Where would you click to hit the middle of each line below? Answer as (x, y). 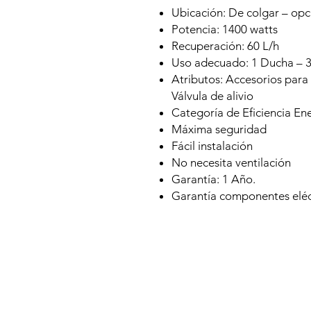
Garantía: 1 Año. (213, 179)
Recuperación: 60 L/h (225, 46)
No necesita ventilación (231, 162)
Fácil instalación (212, 146)
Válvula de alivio (212, 96)
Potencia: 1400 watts (225, 29)
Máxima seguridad (219, 129)
